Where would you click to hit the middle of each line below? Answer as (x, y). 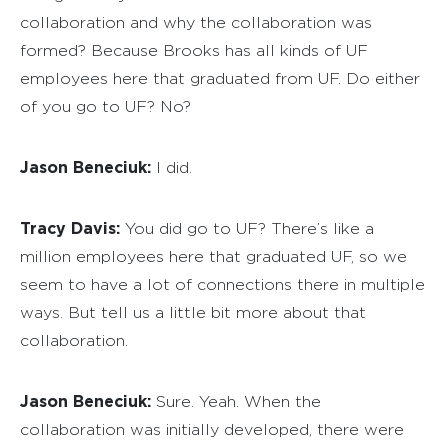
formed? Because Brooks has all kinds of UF (194, 50)
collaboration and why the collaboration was (196, 22)
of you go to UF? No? (105, 106)
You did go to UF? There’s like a (247, 228)
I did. (171, 167)
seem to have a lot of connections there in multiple (222, 284)
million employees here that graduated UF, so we (213, 256)
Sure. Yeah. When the (236, 401)
